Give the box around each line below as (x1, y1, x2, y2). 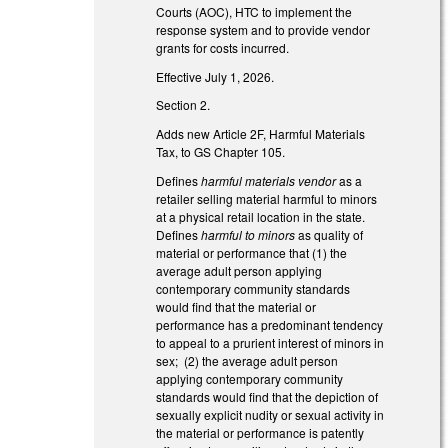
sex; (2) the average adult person (156, 351, 339, 369)
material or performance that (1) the (156, 243, 348, 261)
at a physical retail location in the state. (156, 207, 366, 225)
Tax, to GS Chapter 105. (156, 143, 286, 161)
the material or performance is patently (156, 423, 365, 441)
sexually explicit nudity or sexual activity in (156, 405, 385, 423)
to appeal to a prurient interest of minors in (156, 333, 385, 351)
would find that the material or (156, 297, 317, 315)
